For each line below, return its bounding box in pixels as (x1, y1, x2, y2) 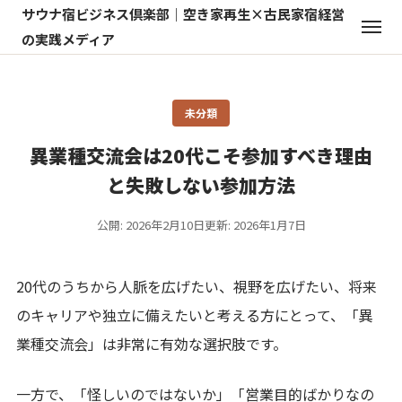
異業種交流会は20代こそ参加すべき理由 (30, 142, 372, 169)
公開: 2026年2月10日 (96, 216, 205, 233)
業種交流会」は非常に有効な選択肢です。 (16, 333, 287, 354)
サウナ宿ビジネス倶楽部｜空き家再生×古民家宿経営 (22, 4, 345, 23)
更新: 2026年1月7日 (204, 216, 306, 233)
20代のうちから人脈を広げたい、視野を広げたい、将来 (16, 275, 377, 297)
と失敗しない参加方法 (107, 171, 295, 198)
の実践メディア (22, 30, 115, 48)
